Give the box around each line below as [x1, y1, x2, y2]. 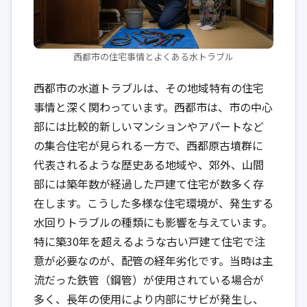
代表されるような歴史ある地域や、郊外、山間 [34, 156, 264, 173]
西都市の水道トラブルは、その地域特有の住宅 [34, 79, 264, 96]
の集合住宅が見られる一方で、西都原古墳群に [34, 136, 263, 153]
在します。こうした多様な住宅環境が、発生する [34, 194, 273, 211]
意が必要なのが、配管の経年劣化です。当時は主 [34, 251, 273, 269]
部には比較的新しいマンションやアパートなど [34, 117, 264, 134]
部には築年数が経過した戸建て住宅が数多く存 [34, 175, 264, 192]
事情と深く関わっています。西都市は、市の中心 [34, 98, 273, 115]
